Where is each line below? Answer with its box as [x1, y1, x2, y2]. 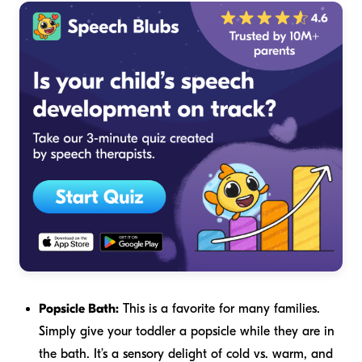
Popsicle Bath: [39, 301, 119, 316]
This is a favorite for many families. [119, 301, 320, 316]
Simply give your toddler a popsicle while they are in [39, 323, 335, 339]
